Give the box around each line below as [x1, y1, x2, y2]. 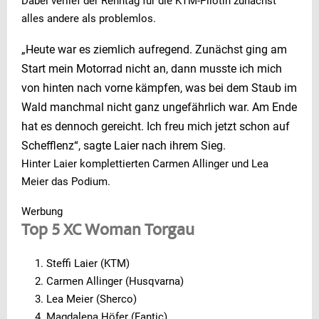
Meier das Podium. [21, 174, 110, 188]
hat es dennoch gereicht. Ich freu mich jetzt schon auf [21, 119, 290, 133]
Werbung [21, 204, 63, 218]
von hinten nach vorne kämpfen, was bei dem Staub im [21, 80, 297, 95]
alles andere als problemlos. [21, 11, 156, 25]
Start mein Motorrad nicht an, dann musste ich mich [21, 61, 282, 75]
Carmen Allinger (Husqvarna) [46, 274, 184, 288]
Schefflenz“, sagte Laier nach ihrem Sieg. [21, 138, 226, 152]
